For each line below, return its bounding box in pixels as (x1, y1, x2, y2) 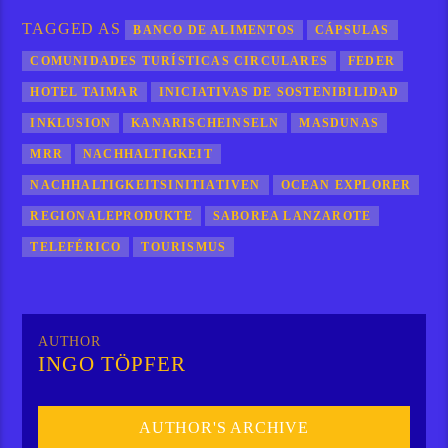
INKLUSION (30, 115, 112, 130)
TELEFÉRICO (30, 239, 122, 254)
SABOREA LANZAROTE (212, 208, 372, 223)
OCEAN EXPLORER (280, 177, 412, 192)
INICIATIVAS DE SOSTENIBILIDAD (158, 84, 400, 99)
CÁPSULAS (315, 22, 390, 37)
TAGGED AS (22, 19, 126, 37)
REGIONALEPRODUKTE (30, 208, 193, 223)
